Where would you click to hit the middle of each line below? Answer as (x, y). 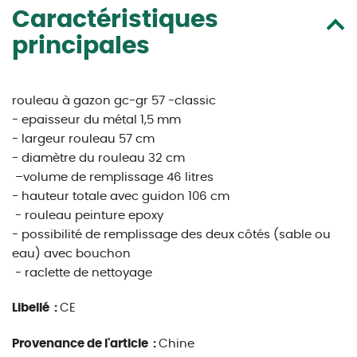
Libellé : (36, 308)
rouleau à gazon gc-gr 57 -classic (114, 101)
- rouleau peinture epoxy (88, 216)
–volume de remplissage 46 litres (113, 177)
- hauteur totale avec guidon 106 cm (121, 196)
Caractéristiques (115, 20)
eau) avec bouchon (71, 254)
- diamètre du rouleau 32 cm (98, 158)
